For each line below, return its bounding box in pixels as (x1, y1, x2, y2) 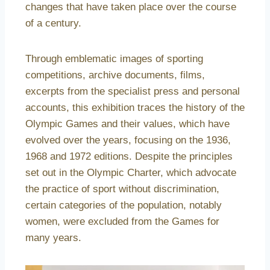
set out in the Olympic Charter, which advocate (25, 166, 236, 178)
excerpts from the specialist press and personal (25, 85, 240, 97)
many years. (25, 231, 81, 243)
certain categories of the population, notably (25, 199, 222, 211)
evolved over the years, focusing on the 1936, (25, 134, 231, 146)
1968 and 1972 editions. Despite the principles (25, 150, 233, 162)
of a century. (25, 17, 81, 29)
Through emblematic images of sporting (25, 52, 203, 64)
